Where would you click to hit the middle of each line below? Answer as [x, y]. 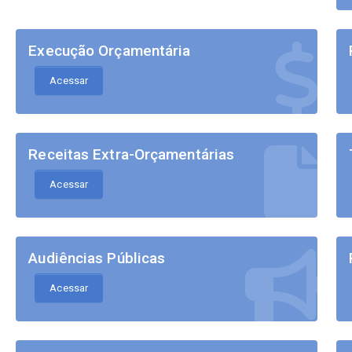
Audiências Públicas [97, 258]
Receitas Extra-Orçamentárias [132, 155]
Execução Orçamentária [110, 51]
